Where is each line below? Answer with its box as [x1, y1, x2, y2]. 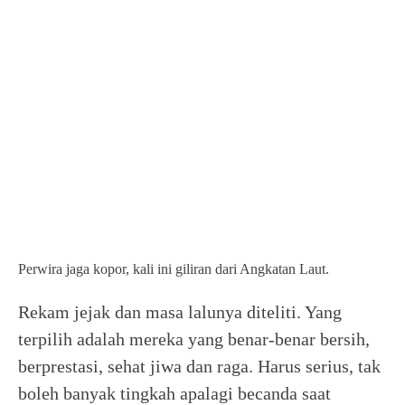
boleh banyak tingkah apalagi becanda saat [18, 383, 331, 403]
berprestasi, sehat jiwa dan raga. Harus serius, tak [18, 356, 381, 376]
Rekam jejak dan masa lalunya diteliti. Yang [18, 302, 342, 322]
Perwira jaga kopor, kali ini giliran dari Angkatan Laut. [18, 261, 329, 277]
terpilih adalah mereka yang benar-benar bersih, [18, 329, 370, 349]
